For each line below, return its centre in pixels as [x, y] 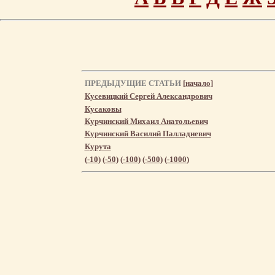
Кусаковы [103, 109]
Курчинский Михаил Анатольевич [146, 121]
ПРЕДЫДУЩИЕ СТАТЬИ [134, 83]
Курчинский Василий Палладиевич [148, 133]
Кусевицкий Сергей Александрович [148, 96]
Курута [98, 146]
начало [198, 83]
